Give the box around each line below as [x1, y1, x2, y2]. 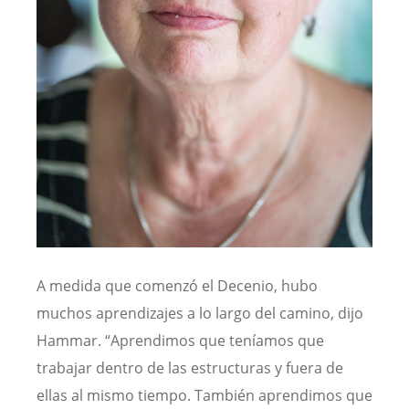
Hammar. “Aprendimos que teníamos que [37, 330, 324, 351]
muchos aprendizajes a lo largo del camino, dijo [37, 302, 363, 323]
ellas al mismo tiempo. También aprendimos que [37, 384, 372, 405]
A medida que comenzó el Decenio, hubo [37, 275, 318, 296]
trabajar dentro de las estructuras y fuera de [37, 357, 343, 378]
